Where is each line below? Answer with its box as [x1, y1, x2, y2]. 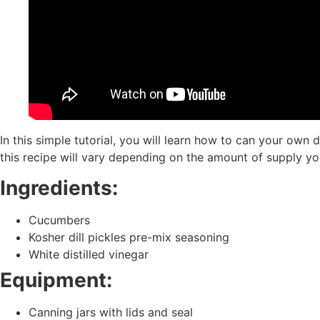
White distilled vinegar [29, 246, 149, 261]
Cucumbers [29, 212, 90, 227]
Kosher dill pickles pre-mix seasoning [29, 229, 229, 244]
